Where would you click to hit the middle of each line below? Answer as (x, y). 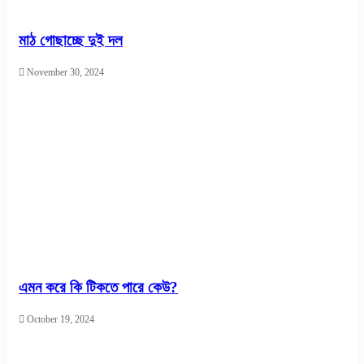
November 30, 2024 (65, 72)
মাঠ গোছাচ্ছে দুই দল (71, 41)
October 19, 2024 (61, 320)
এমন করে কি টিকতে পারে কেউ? (98, 288)
